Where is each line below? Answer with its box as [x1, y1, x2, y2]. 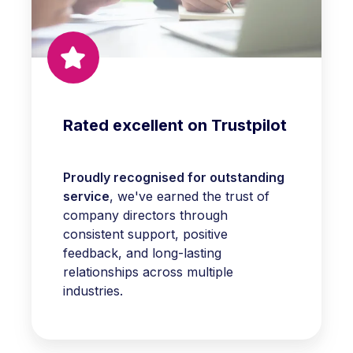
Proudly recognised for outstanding [63, 169, 284, 185]
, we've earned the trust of [110, 188, 269, 204]
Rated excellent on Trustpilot [63, 115, 287, 135]
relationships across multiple [63, 263, 233, 280]
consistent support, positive [63, 225, 228, 242]
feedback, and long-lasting [63, 244, 221, 261]
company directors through [63, 206, 228, 223]
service [63, 188, 110, 204]
